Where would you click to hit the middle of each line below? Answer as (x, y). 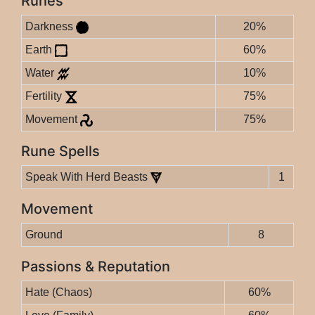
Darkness (50, 27)
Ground (44, 235)
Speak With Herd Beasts (88, 177)
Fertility (45, 96)
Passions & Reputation (96, 267)
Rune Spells (60, 152)
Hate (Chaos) (58, 292)
